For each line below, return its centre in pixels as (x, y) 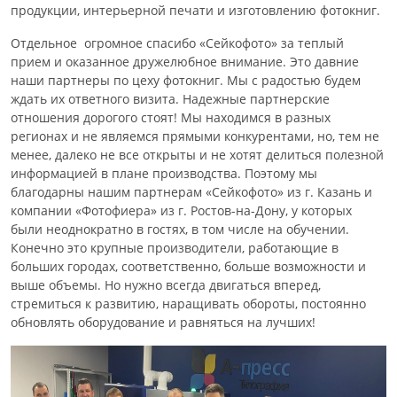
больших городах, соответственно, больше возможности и (188, 266)
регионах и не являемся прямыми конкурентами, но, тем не (195, 136)
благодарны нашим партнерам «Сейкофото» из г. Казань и (191, 192)
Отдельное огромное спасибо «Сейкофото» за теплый (177, 43)
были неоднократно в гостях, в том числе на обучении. (180, 229)
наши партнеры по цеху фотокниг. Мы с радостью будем (186, 80)
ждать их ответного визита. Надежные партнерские (170, 99)
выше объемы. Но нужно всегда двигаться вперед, (166, 285)
